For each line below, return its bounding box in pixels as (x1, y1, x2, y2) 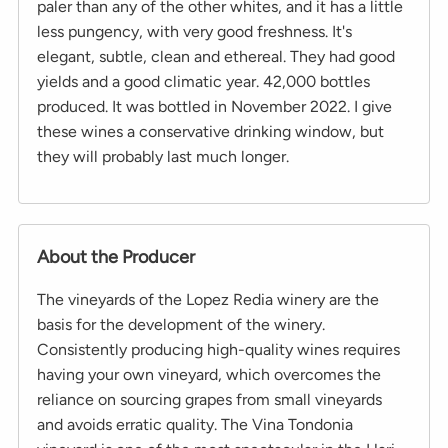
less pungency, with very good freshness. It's (37, 21, 352, 41)
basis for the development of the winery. (37, 314, 325, 334)
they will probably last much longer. (37, 146, 289, 166)
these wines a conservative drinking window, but (37, 121, 384, 141)
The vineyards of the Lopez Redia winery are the (37, 289, 379, 309)
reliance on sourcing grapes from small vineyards (37, 389, 382, 409)
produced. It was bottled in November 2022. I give (37, 96, 392, 116)
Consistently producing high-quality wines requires (37, 339, 400, 359)
